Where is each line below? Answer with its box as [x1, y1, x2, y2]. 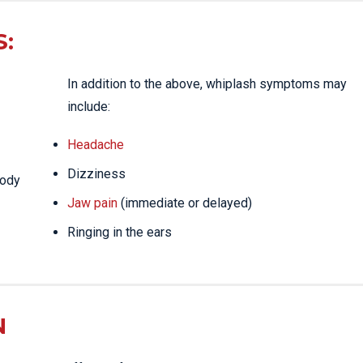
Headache [67, 136, 124, 152]
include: [67, 98, 110, 114]
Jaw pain [67, 194, 117, 211]
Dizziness [67, 165, 126, 181]
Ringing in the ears [67, 224, 172, 240]
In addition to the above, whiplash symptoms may [67, 75, 347, 92]
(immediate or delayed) [117, 194, 252, 211]
